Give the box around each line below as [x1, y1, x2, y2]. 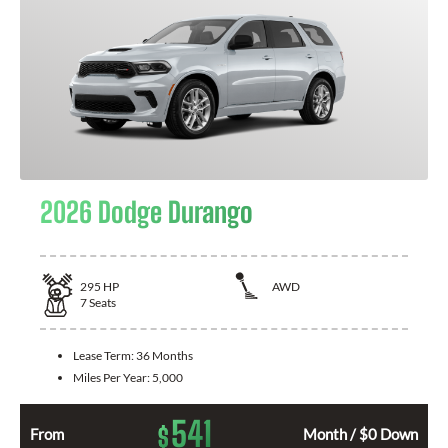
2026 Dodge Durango [40, 194, 253, 229]
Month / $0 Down [303, 425, 418, 444]
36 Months [136, 348, 193, 364]
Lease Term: [73, 348, 136, 364]
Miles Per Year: [73, 370, 152, 386]
